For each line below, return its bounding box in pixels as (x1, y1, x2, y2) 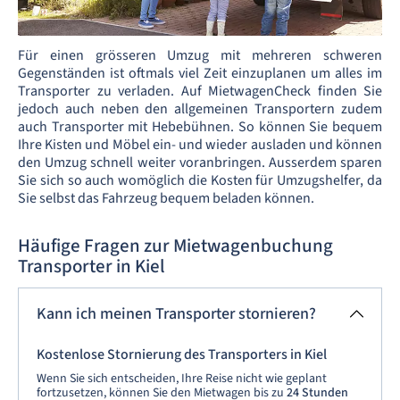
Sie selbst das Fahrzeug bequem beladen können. (18, 188, 317, 208)
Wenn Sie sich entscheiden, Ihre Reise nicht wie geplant (37, 370, 327, 387)
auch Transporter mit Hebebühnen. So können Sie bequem (18, 117, 382, 137)
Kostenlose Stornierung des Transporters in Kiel (37, 345, 327, 364)
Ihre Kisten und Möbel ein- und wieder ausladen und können (18, 135, 382, 154)
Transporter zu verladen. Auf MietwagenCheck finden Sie (18, 81, 382, 101)
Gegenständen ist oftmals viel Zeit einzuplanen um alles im (18, 63, 382, 83)
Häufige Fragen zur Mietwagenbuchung (18, 232, 333, 259)
